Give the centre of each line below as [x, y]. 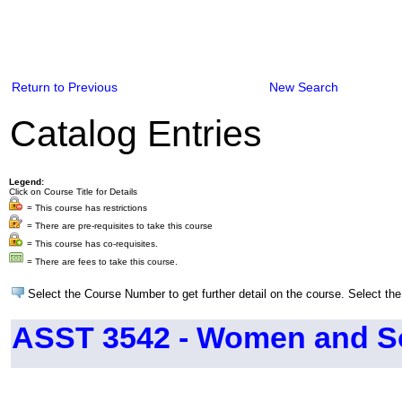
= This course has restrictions [87, 208]
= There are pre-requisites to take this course [120, 226]
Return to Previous [65, 87]
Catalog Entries [136, 134]
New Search [304, 87]
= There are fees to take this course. [102, 262]
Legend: [26, 182]
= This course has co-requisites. [92, 244]
